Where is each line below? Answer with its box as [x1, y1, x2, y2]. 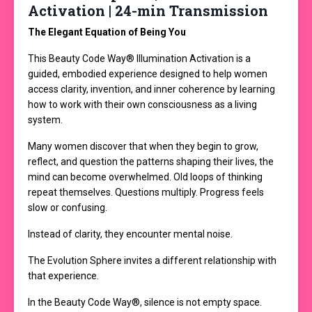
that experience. [28, 270, 99, 281]
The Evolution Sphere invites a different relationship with [28, 254, 276, 266]
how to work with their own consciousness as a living [28, 98, 257, 110]
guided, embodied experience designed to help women [28, 68, 267, 79]
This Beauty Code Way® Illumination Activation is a [28, 52, 251, 64]
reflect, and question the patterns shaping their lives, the [28, 155, 274, 167]
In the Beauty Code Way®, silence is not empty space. [28, 296, 262, 308]
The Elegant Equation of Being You [28, 26, 186, 38]
